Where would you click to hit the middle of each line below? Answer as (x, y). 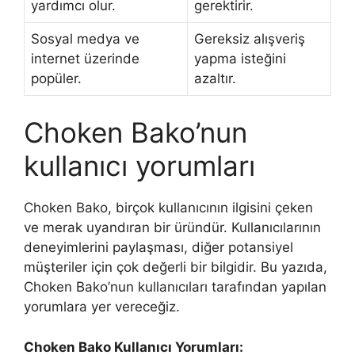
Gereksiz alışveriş (250, 38)
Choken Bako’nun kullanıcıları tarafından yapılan (175, 287)
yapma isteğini (240, 58)
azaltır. (215, 78)
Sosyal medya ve (85, 38)
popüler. (56, 78)
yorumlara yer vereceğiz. (102, 307)
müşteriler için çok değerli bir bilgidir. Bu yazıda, (176, 267)
